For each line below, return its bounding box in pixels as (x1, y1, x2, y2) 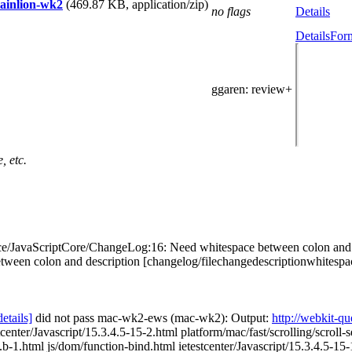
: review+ (245, 82, 292, 96)
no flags (211, 5, 251, 18)
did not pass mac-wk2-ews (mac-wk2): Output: (32, 311, 272, 324)
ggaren (211, 82, 245, 96)
